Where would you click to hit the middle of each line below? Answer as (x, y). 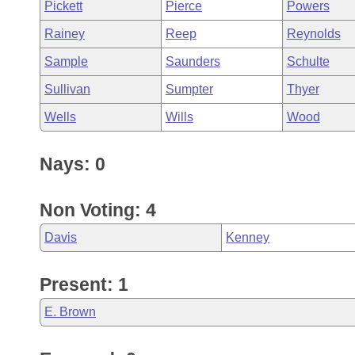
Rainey (65, 34)
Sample (66, 61)
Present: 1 (84, 284)
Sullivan (67, 89)
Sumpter (189, 89)
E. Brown (70, 312)
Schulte (308, 61)
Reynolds (313, 34)
